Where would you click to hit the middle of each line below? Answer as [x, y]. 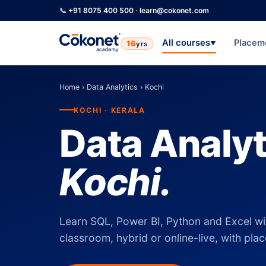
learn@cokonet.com [174, 10]
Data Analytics [112, 87]
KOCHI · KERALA [110, 110]
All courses [186, 42]
